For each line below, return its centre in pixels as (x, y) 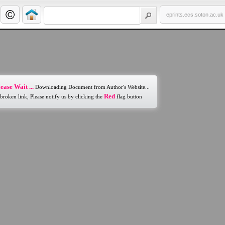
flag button (129, 96)
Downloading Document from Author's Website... (92, 87)
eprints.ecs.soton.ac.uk (195, 15)
